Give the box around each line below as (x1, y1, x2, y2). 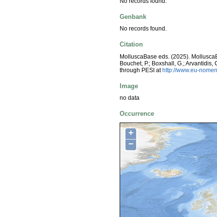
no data (120, 94, 139, 102)
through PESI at (120, 66, 162, 74)
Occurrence (120, 110, 154, 118)
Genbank (120, 13, 146, 20)
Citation (120, 41, 143, 48)
